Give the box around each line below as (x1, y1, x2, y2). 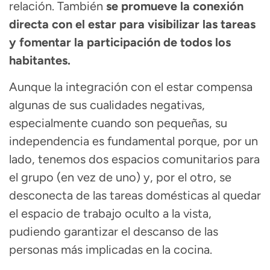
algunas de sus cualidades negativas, (9, 98, 205, 113)
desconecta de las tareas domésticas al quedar (9, 188, 261, 203)
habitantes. (9, 53, 71, 68)
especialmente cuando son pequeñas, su (9, 116, 227, 131)
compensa (193, 80, 253, 95)
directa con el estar (9, 17, 116, 32)
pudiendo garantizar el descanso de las (9, 224, 218, 239)
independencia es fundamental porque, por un (9, 134, 258, 149)
